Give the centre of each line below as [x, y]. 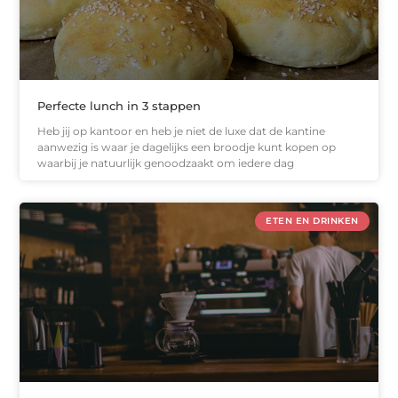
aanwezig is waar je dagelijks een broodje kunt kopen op [187, 147]
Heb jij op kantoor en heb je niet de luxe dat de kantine [182, 131]
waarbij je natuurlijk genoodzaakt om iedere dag [166, 163]
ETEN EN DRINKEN [312, 221]
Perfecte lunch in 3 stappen [119, 106]
